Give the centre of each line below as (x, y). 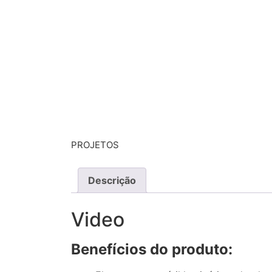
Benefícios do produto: (152, 250)
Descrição (112, 180)
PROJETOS (95, 144)
